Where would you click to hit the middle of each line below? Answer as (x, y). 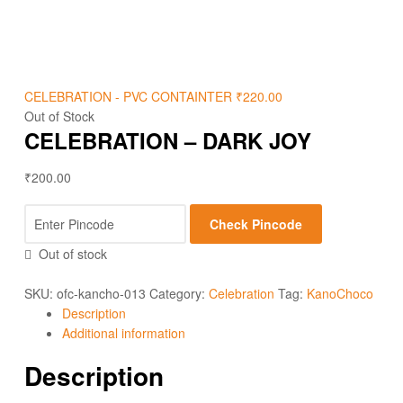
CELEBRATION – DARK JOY (168, 140)
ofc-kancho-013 (101, 293)
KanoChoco (340, 293)
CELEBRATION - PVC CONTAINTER (128, 96)
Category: (179, 293)
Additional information (124, 332)
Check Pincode (256, 224)
